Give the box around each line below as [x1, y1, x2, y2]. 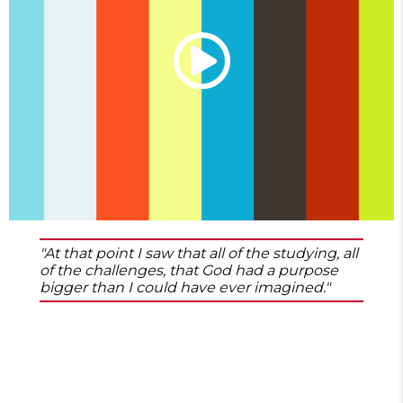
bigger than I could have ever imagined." [40, 279, 330, 296]
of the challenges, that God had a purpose [40, 262, 338, 279]
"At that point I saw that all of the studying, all [40, 245, 358, 262]
